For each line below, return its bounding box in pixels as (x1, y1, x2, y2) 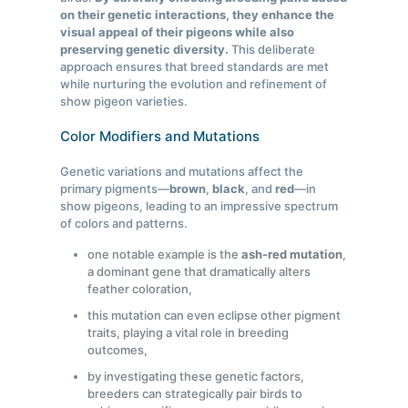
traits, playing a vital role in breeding (87, 325, 290, 341)
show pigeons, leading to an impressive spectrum (60, 199, 339, 214)
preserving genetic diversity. (60, 42, 229, 57)
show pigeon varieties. (60, 94, 189, 109)
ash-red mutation (241, 247, 343, 262)
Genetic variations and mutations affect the (60, 164, 304, 179)
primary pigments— (60, 181, 170, 197)
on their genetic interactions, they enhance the (60, 7, 335, 23)
